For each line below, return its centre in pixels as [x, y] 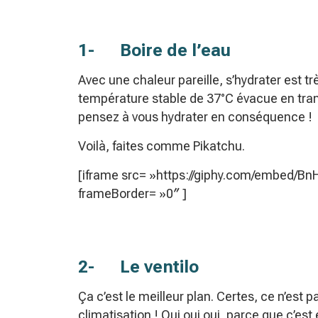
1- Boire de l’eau [157, 51]
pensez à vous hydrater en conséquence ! [195, 117]
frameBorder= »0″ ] [132, 194]
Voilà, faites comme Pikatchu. [161, 146]
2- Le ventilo [138, 267]
